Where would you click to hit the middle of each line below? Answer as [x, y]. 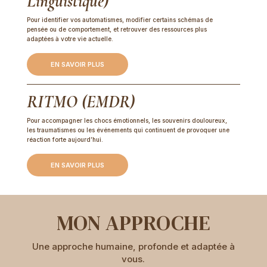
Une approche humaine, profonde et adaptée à [133, 247]
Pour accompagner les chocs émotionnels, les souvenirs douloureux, [127, 121]
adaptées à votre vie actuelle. [70, 39]
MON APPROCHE [133, 223]
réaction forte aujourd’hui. [65, 140]
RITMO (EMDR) [80, 102]
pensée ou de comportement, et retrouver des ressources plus [117, 30]
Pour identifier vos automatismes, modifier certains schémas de [119, 20]
